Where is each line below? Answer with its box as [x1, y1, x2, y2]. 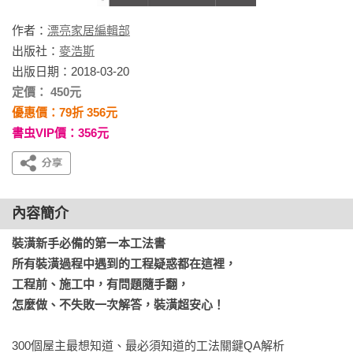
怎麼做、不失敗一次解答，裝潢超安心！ [12, 298, 225, 311]
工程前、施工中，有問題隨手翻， [12, 277, 189, 291]
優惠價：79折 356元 [12, 106, 117, 119]
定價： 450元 [12, 85, 81, 98]
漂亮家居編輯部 [47, 24, 130, 37]
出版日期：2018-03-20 [12, 65, 129, 78]
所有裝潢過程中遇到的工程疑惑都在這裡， [12, 257, 236, 270]
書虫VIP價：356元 [12, 126, 109, 139]
